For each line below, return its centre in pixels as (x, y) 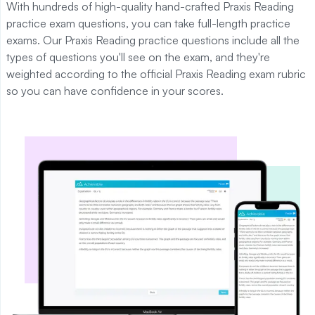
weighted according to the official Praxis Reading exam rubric (156, 73)
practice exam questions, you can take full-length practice (148, 23)
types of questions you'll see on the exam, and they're (138, 57)
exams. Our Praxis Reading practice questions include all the (153, 40)
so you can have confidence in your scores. (115, 90)
